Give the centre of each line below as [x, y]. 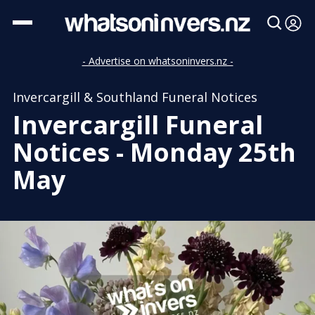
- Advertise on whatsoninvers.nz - [157, 61]
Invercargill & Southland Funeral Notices [135, 97]
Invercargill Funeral [138, 125]
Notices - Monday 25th [154, 152]
